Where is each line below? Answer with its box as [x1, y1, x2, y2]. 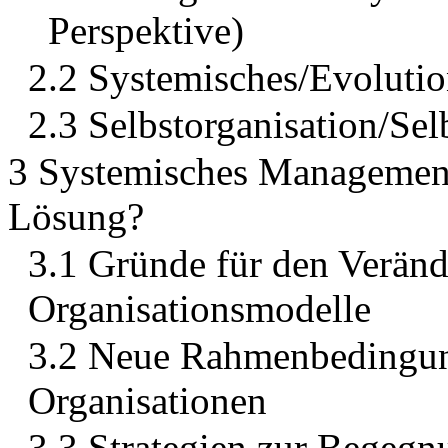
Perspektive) [48, 9, 244, 53]
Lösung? [8, 195, 144, 239]
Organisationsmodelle [28, 287, 371, 331]
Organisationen [28, 379, 267, 423]
